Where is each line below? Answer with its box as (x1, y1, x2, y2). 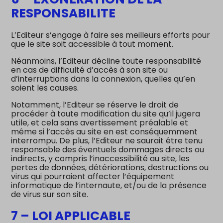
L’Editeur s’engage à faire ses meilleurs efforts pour (11, 29, 211, 41)
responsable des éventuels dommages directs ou (11, 143, 205, 155)
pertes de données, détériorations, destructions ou (11, 161, 209, 173)
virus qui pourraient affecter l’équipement (11, 170, 175, 182)
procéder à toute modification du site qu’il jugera (11, 108, 201, 119)
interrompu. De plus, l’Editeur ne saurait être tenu (11, 134, 203, 146)
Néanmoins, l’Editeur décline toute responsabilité (11, 55, 202, 67)
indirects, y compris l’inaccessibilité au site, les (11, 152, 190, 164)
